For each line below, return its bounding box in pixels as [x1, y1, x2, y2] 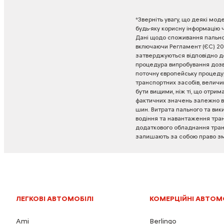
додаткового [135, 123, 172, 131]
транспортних [135, 78, 176, 86]
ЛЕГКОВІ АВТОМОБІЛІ [16, 194, 93, 203]
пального [175, 105, 202, 113]
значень [167, 96, 192, 104]
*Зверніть [135, 15, 163, 23]
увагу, [164, 15, 180, 23]
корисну [161, 24, 185, 32]
